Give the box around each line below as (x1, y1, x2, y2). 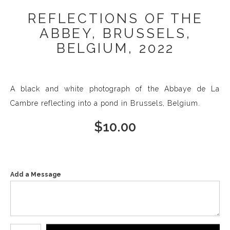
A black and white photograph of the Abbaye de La (10, 84, 220, 93)
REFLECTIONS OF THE (27, 10, 204, 26)
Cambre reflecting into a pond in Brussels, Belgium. (10, 99, 200, 107)
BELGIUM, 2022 (56, 40, 175, 56)
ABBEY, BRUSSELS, (39, 25, 192, 41)
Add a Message (10, 170, 61, 178)
